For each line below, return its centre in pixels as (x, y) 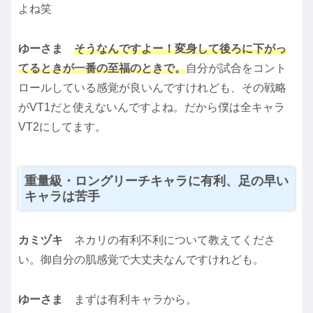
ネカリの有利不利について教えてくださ (175, 240)
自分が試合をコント (236, 68)
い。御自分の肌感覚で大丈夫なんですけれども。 (141, 259)
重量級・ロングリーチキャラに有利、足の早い (156, 181)
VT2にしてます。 (62, 126)
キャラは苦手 (62, 196)
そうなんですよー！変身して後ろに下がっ (180, 48)
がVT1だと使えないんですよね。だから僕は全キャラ (152, 107)
